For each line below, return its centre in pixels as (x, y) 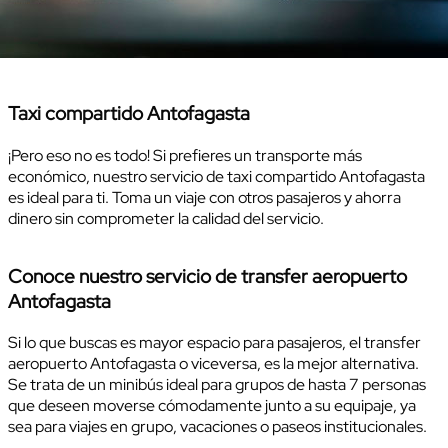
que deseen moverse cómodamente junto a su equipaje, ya (212, 406)
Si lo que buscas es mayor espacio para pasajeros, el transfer (214, 343)
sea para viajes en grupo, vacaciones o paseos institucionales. (219, 427)
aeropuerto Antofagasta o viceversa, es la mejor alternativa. (213, 364)
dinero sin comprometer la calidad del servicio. (166, 218)
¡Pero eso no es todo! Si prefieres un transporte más (185, 155)
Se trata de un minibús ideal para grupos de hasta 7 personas (217, 385)
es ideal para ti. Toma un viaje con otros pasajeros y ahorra (204, 197)
